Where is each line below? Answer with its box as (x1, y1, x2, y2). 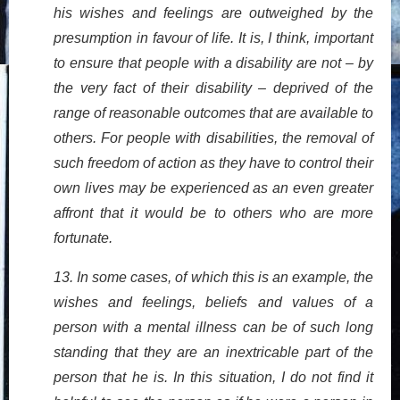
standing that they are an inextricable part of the (54, 344, 373, 360)
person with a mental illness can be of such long (54, 319, 373, 335)
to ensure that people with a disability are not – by (54, 54, 373, 71)
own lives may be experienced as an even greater (54, 179, 373, 196)
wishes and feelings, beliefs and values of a (54, 294, 373, 310)
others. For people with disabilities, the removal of (54, 129, 373, 146)
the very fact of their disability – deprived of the (54, 79, 373, 96)
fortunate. (54, 229, 112, 246)
